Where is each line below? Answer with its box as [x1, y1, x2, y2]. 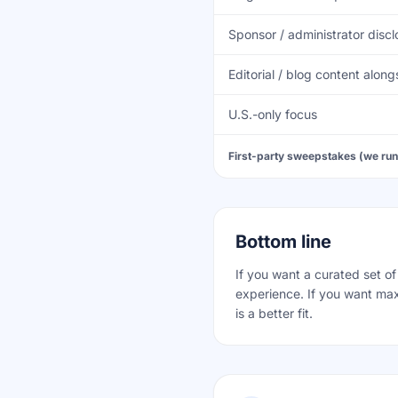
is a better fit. [235, 306, 313, 321]
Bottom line [235, 231, 331, 252]
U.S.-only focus [228, 107, 317, 122]
